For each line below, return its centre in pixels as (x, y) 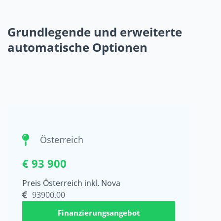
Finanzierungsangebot (99, 212)
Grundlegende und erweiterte (95, 32)
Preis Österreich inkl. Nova (71, 183)
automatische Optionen (77, 47)
